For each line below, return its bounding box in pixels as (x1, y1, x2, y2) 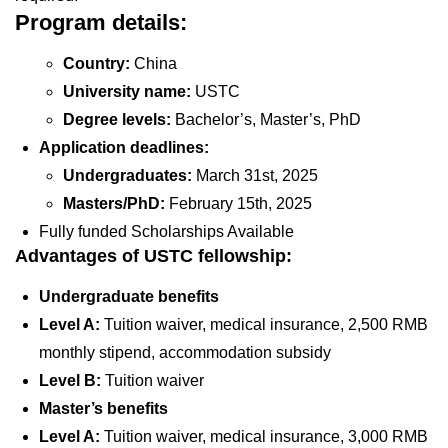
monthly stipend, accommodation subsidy (39, 344, 339, 362)
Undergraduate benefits (39, 288, 219, 306)
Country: (63, 55, 130, 73)
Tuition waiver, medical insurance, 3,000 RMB (100, 428, 428, 446)
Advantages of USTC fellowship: (15, 246, 292, 267)
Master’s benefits (39, 400, 168, 418)
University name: (63, 83, 191, 101)
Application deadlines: (39, 139, 217, 157)
